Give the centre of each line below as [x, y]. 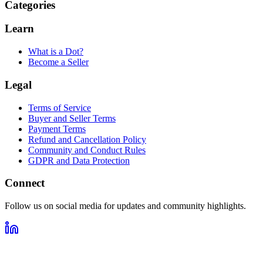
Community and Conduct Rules [87, 150]
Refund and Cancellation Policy [87, 139]
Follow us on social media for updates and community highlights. [125, 206]
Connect [25, 183]
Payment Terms [57, 129]
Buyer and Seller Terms [72, 118]
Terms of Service [60, 107]
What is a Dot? [56, 52]
